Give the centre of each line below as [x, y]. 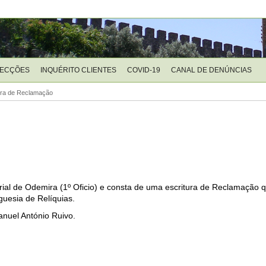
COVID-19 [144, 70]
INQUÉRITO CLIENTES [78, 70]
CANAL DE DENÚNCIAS [211, 70]
